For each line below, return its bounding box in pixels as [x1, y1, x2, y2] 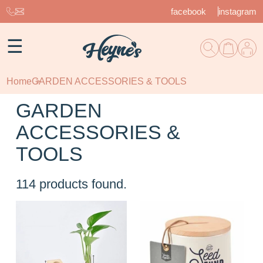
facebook [170, 6, 206, 16]
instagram [218, 6, 257, 16]
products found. [39, 176, 127, 191]
